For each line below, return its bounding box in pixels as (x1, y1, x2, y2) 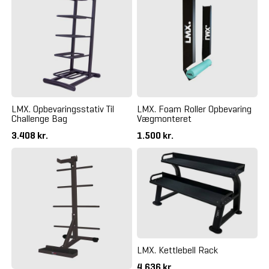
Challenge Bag (11, 113, 67, 125)
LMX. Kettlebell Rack (137, 244, 218, 256)
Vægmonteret (137, 113, 192, 125)
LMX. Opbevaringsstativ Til (11, 103, 114, 115)
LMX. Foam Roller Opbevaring (137, 103, 252, 115)
